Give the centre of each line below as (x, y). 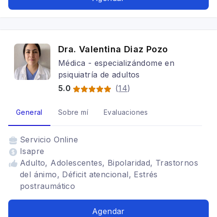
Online (66, 139)
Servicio (37, 139)
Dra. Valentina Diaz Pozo (113, 49)
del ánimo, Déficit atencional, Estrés (89, 174)
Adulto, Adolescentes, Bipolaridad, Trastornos (109, 163)
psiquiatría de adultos (99, 75)
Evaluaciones (126, 112)
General (29, 112)
